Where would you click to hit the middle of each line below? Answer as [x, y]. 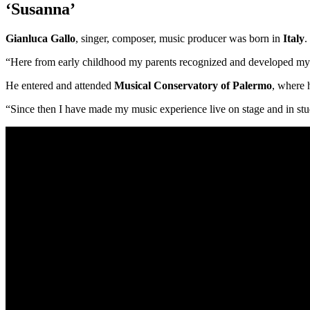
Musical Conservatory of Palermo [193, 85]
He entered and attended [60, 85]
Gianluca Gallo [40, 38]
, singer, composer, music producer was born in [179, 38]
